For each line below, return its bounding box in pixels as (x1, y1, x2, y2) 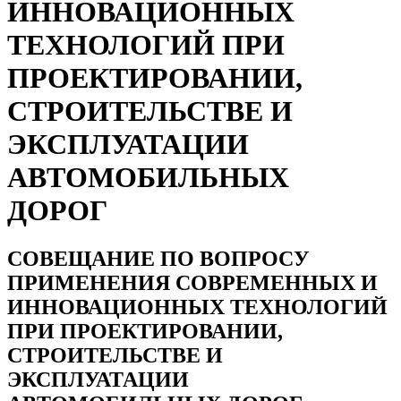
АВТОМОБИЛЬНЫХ (7, 161, 289, 194)
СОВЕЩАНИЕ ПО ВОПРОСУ (7, 246, 310, 270)
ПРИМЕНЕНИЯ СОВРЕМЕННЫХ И (7, 270, 378, 294)
